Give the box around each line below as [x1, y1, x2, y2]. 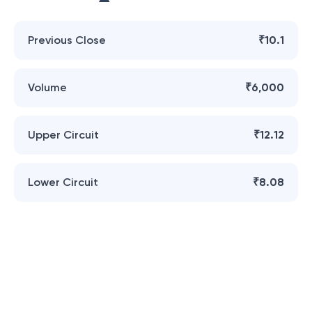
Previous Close [28, 33, 106, 47]
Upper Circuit [28, 128, 99, 141]
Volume [28, 81, 67, 94]
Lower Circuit [28, 175, 98, 189]
